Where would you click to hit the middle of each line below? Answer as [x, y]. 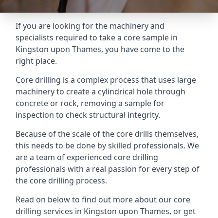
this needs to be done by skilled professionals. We [107, 145]
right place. [36, 61]
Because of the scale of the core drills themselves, [107, 134]
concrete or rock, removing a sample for [90, 103]
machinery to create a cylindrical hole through [100, 91]
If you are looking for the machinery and [90, 26]
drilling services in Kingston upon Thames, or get [106, 211]
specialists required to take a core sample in [97, 37]
